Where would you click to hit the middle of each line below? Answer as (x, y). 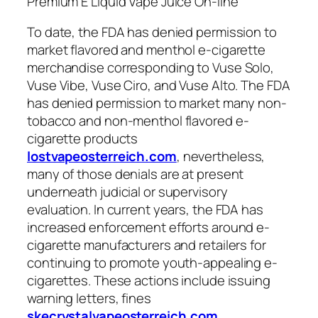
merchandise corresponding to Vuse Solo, (151, 68)
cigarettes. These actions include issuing (149, 281)
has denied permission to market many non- (157, 103)
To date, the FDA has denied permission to (152, 32)
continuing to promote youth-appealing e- (152, 263)
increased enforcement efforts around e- (149, 227)
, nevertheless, (221, 157)
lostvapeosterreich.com (102, 157)
